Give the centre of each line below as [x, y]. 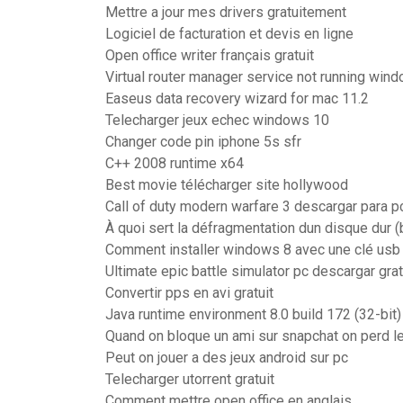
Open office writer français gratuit [210, 55]
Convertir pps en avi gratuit [189, 293]
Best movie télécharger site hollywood [227, 185]
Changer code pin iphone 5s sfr [203, 142]
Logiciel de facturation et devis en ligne [229, 34]
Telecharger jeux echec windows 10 [217, 120]
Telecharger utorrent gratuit [190, 379]
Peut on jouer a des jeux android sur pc [227, 358]
